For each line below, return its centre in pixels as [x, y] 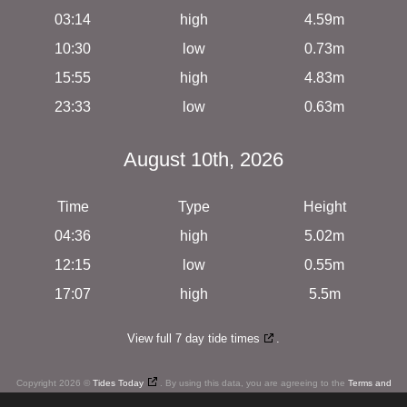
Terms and [369, 383]
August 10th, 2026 [203, 160]
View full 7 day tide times [194, 339]
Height [324, 207]
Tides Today [118, 383]
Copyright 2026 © [54, 383]
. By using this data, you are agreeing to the [253, 383]
